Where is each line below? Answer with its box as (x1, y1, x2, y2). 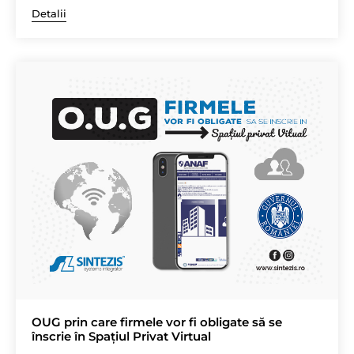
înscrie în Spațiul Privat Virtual (32, 328, 211, 344)
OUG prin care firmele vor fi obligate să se (32, 314, 282, 330)
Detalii (32, 7, 66, 21)
